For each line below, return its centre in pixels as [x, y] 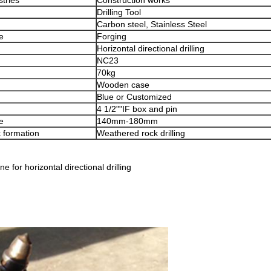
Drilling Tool [119, 12]
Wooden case [123, 85]
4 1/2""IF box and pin [137, 109]
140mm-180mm [127, 121]
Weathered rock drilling [141, 133]
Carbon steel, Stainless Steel [152, 24]
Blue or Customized [134, 97]
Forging [112, 36]
